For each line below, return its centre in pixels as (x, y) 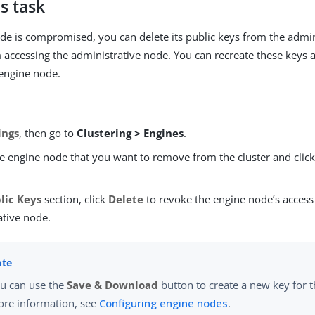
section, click (75, 199)
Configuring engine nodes (164, 303)
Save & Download (113, 285)
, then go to (48, 133)
